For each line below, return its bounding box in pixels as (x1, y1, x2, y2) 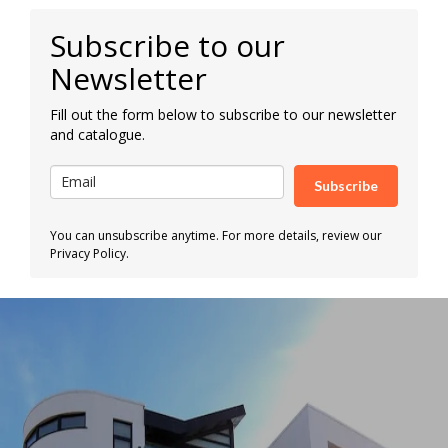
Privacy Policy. (50, 244, 129, 262)
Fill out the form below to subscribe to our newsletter (50, 104, 396, 124)
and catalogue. (50, 124, 145, 144)
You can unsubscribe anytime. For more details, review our (50, 226, 382, 244)
